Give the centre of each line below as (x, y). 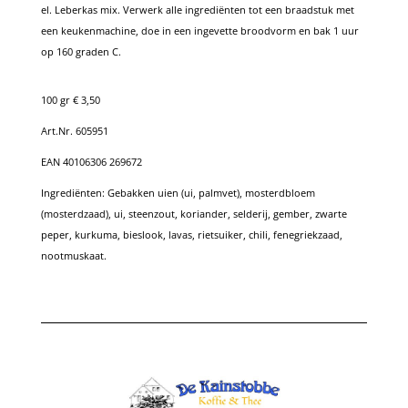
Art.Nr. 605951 (74, 130)
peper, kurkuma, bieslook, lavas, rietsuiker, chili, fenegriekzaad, (191, 234)
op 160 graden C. (81, 51)
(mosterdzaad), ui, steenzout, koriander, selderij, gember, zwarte (194, 213)
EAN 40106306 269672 (91, 161)
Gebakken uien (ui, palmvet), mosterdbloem (211, 192)
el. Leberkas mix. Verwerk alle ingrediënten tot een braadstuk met (197, 9)
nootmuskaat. (73, 255)
